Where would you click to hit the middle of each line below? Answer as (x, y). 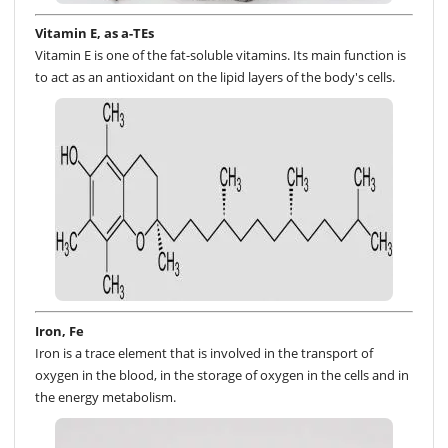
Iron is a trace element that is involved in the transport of (204, 352)
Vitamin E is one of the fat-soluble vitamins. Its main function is (220, 55)
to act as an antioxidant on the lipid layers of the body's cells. (215, 77)
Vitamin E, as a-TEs (94, 33)
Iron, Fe (59, 330)
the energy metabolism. (105, 396)
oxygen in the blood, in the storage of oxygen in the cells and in (222, 374)
